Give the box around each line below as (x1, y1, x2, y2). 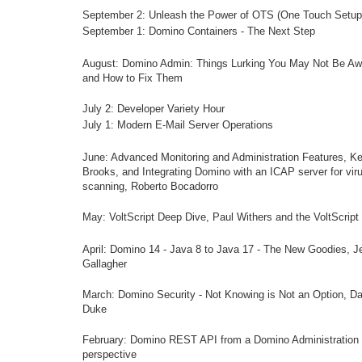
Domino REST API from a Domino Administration (130, 334, 359, 346)
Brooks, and (82, 166, 142, 178)
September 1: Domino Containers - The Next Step (82, 25, 315, 37)
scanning (82, 180, 124, 192)
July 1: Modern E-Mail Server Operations (82, 119, 273, 131)
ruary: (100, 334, 130, 346)
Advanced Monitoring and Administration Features (111, 151, 343, 163)
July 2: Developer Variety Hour (82, 103, 225, 115)
